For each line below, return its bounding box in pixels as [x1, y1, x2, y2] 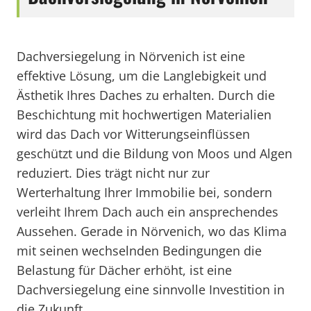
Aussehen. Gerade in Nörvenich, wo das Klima [17, 223, 287, 239]
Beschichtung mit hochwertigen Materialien [17, 106, 271, 123]
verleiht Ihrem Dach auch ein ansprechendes [17, 203, 278, 220]
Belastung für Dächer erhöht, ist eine [17, 262, 232, 278]
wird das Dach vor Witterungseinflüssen [17, 126, 250, 142]
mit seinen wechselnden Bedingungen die [17, 242, 262, 259]
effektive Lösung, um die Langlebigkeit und [17, 67, 267, 84]
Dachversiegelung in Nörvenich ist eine [17, 48, 245, 65]
